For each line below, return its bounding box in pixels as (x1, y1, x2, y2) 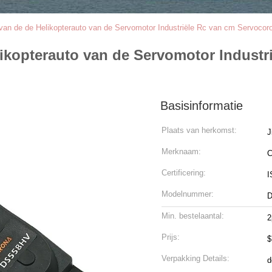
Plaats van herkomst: (161, 126, 237, 135)
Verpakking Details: (161, 254, 229, 263)
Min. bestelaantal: (161, 211, 224, 220)
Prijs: (161, 233, 180, 242)
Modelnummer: (161, 189, 214, 199)
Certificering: (161, 168, 206, 177)
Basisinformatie (160, 99, 243, 112)
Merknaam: (161, 147, 201, 156)
